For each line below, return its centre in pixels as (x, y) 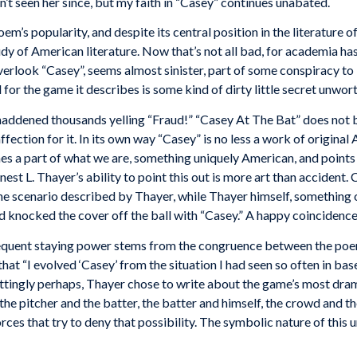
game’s (281, 283)
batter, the (131, 302)
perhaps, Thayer (82, 283)
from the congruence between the (241, 245)
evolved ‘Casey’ (76, 264)
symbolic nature (267, 321)
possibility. (167, 321)
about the (233, 283)
